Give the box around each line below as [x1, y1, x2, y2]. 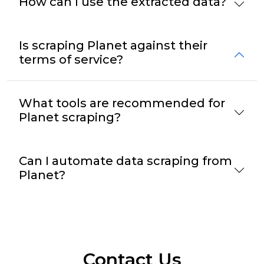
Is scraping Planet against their [19, 38, 207, 52]
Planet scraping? [19, 110, 121, 124]
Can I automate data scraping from [19, 153, 232, 168]
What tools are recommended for [19, 95, 225, 110]
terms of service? [19, 52, 123, 67]
